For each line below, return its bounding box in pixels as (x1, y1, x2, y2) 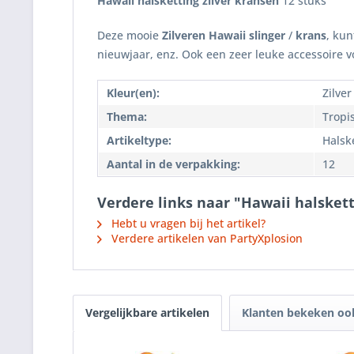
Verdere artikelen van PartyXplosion (108, 231, 303, 246)
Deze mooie (97, 28, 162, 43)
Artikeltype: (107, 133, 171, 148)
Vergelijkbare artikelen (85, 305, 209, 320)
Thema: (107, 109, 147, 124)
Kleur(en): (107, 85, 160, 100)
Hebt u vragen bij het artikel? (108, 216, 265, 231)
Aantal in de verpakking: (107, 156, 240, 171)
